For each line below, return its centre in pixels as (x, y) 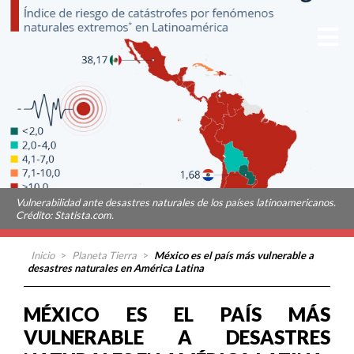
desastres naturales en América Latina (116, 268)
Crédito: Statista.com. (65, 215)
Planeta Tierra (104, 255)
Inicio (43, 255)
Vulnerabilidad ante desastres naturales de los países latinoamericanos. (176, 202)
